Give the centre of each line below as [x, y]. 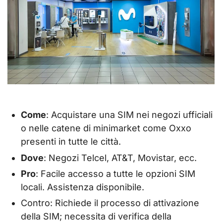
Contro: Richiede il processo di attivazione [110, 203]
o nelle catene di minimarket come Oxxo [106, 128]
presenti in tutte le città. [71, 142]
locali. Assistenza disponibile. [83, 187]
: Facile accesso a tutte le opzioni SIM [115, 174]
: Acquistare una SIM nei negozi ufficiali [129, 115]
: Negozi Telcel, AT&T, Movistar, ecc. [120, 158]
